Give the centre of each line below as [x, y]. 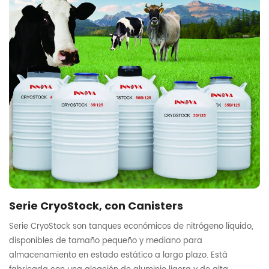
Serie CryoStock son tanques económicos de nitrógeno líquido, [131, 226]
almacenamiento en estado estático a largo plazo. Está [118, 255]
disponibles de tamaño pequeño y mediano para [106, 241]
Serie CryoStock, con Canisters [96, 207]
